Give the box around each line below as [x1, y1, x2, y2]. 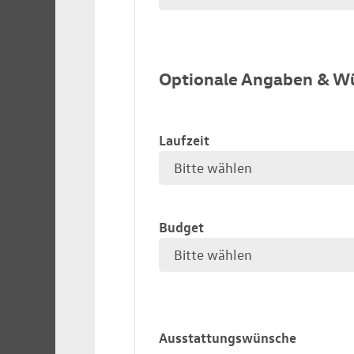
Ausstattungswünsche [159, 328, 296, 346]
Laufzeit [159, 130, 209, 149]
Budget [159, 217, 204, 235]
